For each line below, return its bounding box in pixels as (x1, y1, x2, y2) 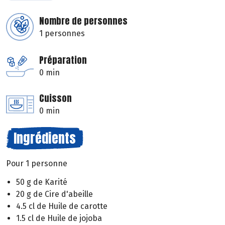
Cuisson (39, 91, 72, 105)
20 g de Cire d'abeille (16, 189, 93, 199)
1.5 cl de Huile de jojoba (16, 213, 102, 223)
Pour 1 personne (6, 159, 67, 169)
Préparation (39, 53, 87, 67)
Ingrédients (14, 128, 76, 149)
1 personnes (39, 29, 85, 39)
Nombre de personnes (39, 14, 128, 28)
